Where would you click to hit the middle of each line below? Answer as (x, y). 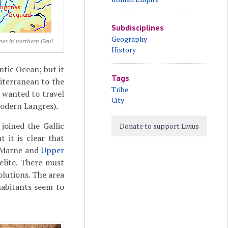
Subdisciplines (137, 27)
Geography (129, 39)
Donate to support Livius (159, 126)
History (123, 50)
